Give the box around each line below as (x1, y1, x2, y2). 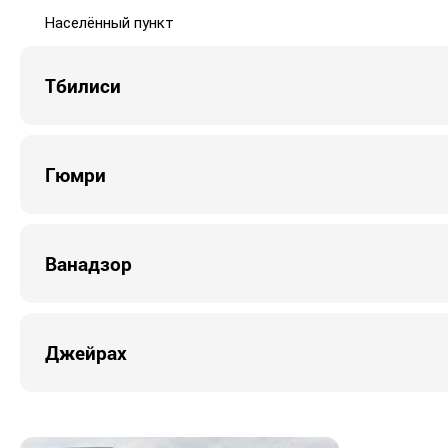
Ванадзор (45, 250, 132, 276)
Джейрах (45, 339, 127, 365)
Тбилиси (45, 72, 121, 98)
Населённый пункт (45, 14, 174, 32)
